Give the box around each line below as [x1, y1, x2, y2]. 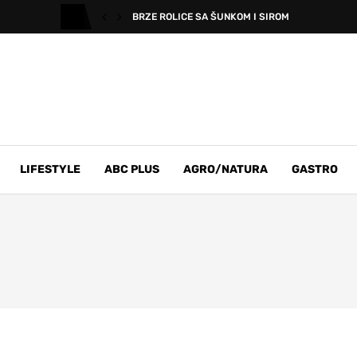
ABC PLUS [104, 163, 159, 176]
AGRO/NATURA [183, 163, 268, 176]
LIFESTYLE [20, 163, 80, 176]
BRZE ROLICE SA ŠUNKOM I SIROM [132, 11, 289, 22]
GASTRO [292, 163, 338, 176]
